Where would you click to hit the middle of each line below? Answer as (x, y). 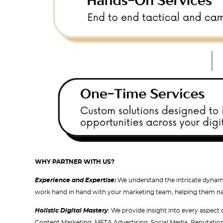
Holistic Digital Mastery (71, 211)
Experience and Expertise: (76, 180)
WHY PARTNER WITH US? (75, 162)
